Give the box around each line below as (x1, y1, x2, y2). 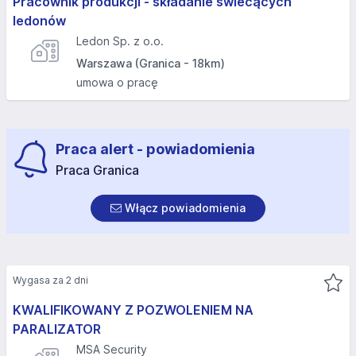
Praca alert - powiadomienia (56, 141, 255, 157)
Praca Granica (56, 162, 139, 178)
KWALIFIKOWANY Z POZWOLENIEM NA (13, 302, 253, 318)
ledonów (13, 13, 66, 29)
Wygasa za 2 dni (13, 274, 88, 286)
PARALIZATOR (13, 321, 101, 337)
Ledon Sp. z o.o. (76, 34, 164, 48)
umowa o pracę (76, 75, 158, 89)
